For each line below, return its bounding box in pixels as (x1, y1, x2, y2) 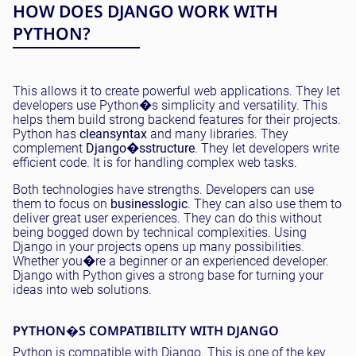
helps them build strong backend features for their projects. (13, 112, 341, 128)
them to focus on (13, 196, 110, 212)
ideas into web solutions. (13, 282, 152, 298)
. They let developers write (195, 141, 339, 157)
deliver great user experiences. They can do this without (13, 211, 322, 226)
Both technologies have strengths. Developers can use (13, 182, 314, 198)
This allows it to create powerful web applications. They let (13, 83, 340, 99)
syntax (110, 126, 147, 142)
